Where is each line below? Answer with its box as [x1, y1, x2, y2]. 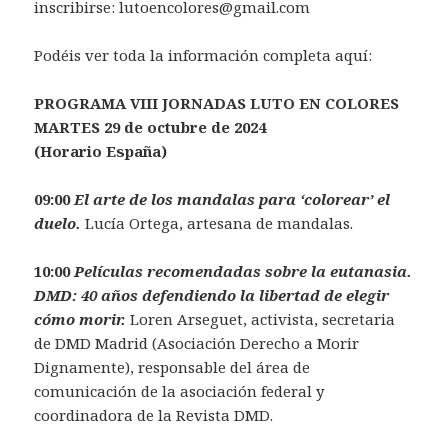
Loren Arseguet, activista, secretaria [126, 309, 396, 330]
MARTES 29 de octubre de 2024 [34, 117, 267, 138]
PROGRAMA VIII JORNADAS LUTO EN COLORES [34, 93, 400, 114]
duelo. [34, 213, 86, 234]
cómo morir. [34, 309, 127, 330]
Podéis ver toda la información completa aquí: [34, 45, 373, 66]
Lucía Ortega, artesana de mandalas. [85, 213, 354, 234]
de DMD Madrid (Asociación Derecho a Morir [34, 333, 360, 354]
